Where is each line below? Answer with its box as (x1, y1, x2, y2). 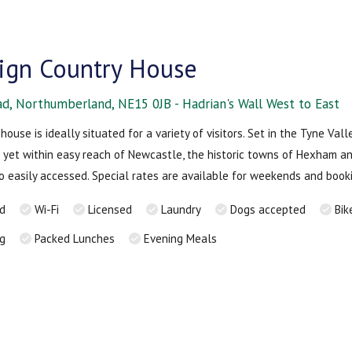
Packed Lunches (35, 230, 115, 246)
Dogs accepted (230, 201, 306, 217)
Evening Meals (144, 230, 218, 246)
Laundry (161, 201, 202, 217)
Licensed (88, 201, 133, 217)
